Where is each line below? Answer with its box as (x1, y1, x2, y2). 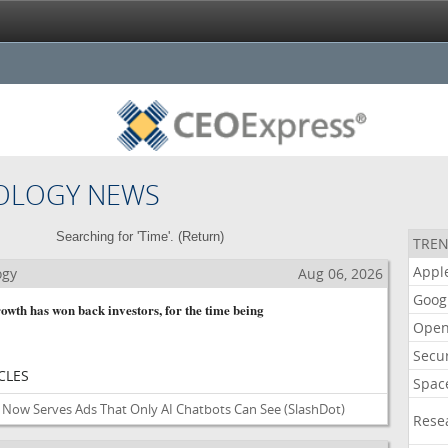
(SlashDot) (283, 400, 345, 418)
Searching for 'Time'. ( (55, 229, 182, 244)
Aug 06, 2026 (297, 264, 383, 283)
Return (181, 229, 220, 244)
